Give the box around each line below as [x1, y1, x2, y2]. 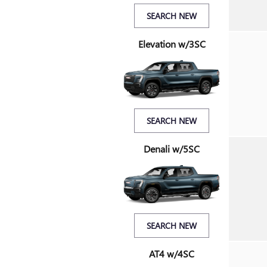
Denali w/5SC [144, 142, 200, 156]
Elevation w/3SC [138, 38, 206, 51]
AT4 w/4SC [149, 247, 194, 260]
